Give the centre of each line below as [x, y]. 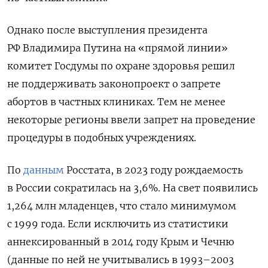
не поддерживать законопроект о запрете [114, 83]
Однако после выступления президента [107, 30]
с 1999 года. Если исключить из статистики [118, 223]
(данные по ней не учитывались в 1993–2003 [121, 259]
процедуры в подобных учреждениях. [102, 137]
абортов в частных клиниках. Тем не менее [116, 101]
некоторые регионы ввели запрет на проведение [131, 119]
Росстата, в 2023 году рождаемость [153, 170]
